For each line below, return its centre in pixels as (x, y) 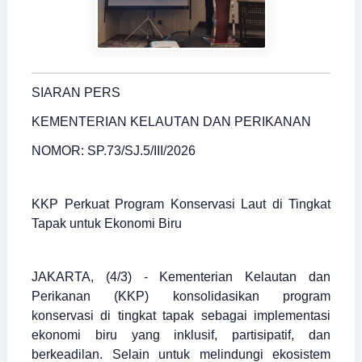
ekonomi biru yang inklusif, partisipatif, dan (181, 335)
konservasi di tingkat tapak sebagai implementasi (181, 316)
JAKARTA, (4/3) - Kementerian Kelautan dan (181, 277)
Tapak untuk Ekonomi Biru (107, 224)
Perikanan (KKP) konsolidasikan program (181, 297)
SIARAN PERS (76, 93)
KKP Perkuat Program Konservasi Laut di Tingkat (181, 204)
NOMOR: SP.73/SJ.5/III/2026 (114, 151)
